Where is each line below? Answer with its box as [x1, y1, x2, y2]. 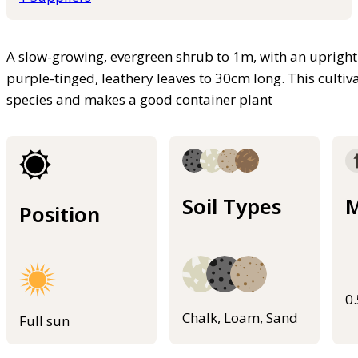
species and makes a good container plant [6, 90, 272, 109]
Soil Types [182, 192, 281, 220]
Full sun [19, 311, 70, 330]
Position [19, 200, 100, 228]
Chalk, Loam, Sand [182, 308, 298, 328]
